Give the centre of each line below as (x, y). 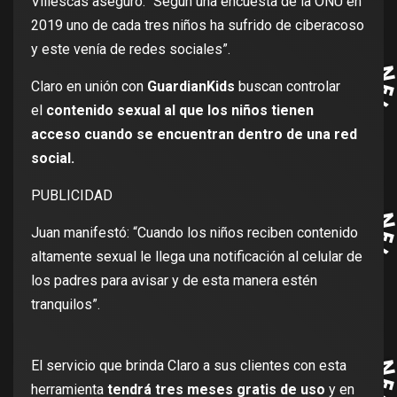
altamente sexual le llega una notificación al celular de (197, 257)
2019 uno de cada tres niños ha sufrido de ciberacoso (198, 26)
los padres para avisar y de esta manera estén (174, 281)
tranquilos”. (66, 305)
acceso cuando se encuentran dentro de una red (194, 135)
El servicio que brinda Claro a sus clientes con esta (189, 366)
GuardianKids (193, 87)
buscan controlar (289, 87)
